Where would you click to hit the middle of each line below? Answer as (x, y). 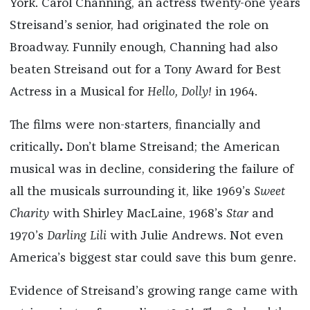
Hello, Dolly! (179, 92)
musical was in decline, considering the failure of (151, 169)
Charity (31, 213)
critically (34, 147)
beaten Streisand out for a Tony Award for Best (145, 70)
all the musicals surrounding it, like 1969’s (131, 191)
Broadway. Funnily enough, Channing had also (143, 47)
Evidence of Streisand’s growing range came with (153, 291)
